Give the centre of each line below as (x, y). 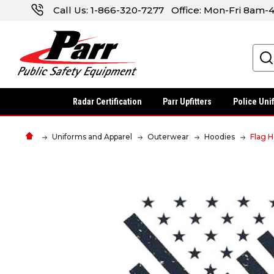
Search (166, 51)
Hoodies (220, 136)
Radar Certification (108, 101)
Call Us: (71, 10)
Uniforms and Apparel (92, 136)
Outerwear (168, 136)
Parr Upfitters (187, 101)
